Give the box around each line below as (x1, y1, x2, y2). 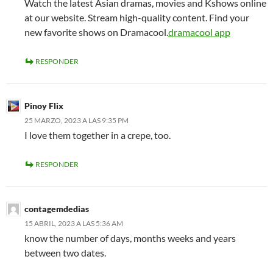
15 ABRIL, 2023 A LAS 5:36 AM (24, 219, 123, 229)
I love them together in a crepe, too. (24, 129, 171, 141)
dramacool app (168, 26, 230, 38)
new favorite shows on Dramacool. (24, 26, 168, 38)
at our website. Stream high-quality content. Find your (24, 12, 249, 24)
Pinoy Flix (24, 101, 63, 112)
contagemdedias (24, 204, 89, 214)
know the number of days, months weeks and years (24, 232, 236, 244)
